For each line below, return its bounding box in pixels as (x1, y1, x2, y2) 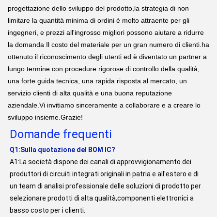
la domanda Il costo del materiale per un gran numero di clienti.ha (8, 41, 209, 49)
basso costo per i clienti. (10, 206, 85, 215)
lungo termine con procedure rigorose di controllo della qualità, (8, 65, 200, 73)
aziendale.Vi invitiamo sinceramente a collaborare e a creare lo (8, 101, 201, 109)
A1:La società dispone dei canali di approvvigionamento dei (10, 158, 191, 166)
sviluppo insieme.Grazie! (8, 113, 83, 122)
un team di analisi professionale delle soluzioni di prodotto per (10, 182, 201, 190)
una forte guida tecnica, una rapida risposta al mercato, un (8, 77, 187, 85)
